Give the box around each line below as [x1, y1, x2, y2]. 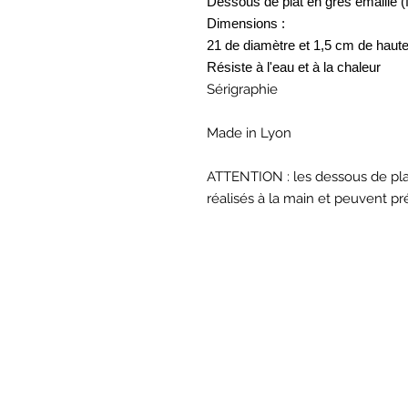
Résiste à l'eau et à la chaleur [207, 59, 381, 76]
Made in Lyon [207, 125, 291, 142]
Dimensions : [207, 15, 285, 32]
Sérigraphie [207, 81, 281, 98]
